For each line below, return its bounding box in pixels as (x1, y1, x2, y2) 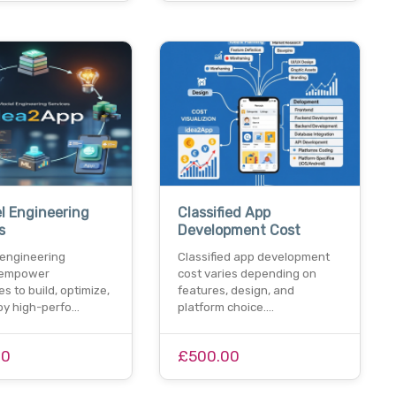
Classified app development (177, 250, 330, 264)
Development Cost (177, 222, 301, 240)
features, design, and (177, 284, 294, 298)
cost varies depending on (177, 267, 316, 281)
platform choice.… (177, 301, 274, 315)
